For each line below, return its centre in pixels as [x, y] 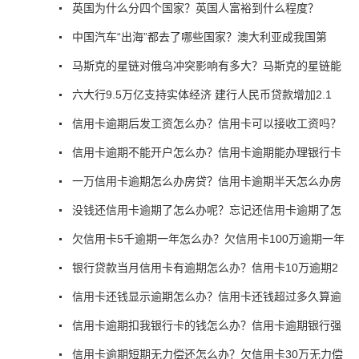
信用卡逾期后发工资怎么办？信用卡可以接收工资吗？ [207, 123]
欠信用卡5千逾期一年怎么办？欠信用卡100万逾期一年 [208, 238]
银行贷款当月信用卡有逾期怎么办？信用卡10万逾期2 [205, 267]
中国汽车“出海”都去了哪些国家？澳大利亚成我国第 [200, 36]
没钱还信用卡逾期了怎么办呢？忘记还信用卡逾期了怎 [207, 210]
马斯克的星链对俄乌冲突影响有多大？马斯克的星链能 [207, 65]
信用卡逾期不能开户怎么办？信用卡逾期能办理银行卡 [207, 152]
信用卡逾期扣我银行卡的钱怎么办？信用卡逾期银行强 [207, 325]
